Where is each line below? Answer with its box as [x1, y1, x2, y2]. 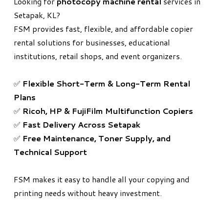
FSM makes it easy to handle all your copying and [14, 174, 190, 185]
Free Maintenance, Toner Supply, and [22, 132, 171, 144]
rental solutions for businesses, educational [14, 37, 170, 48]
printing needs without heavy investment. [14, 187, 162, 199]
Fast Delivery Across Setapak [22, 119, 140, 131]
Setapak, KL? [14, 9, 60, 21]
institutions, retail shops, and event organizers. [14, 50, 182, 62]
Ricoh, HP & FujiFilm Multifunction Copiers [22, 105, 193, 117]
